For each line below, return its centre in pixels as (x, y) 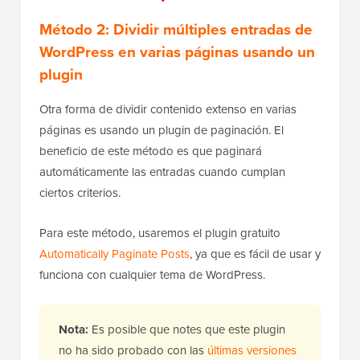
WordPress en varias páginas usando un (177, 52)
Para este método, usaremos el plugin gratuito (160, 233)
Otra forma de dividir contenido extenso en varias (168, 110)
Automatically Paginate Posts (115, 254)
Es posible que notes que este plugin (188, 330)
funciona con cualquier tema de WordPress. (152, 275)
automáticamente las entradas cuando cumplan (162, 172)
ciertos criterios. (80, 193)
